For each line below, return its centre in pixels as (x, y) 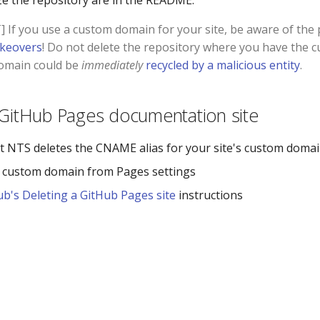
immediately (112, 65)
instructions (209, 195)
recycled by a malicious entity (223, 65)
